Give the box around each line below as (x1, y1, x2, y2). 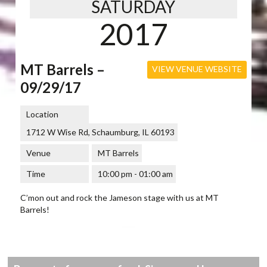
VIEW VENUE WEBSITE (151, 63, 242, 74)
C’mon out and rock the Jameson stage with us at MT (20, 192, 219, 203)
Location (26, 108, 59, 119)
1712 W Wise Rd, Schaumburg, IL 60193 (26, 126, 175, 137)
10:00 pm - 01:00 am (98, 168, 173, 179)
